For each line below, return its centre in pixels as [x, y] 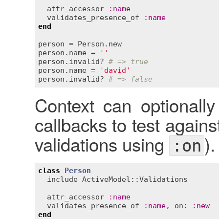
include [62, 180]
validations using [102, 143]
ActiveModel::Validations [135, 180]
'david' [115, 71]
